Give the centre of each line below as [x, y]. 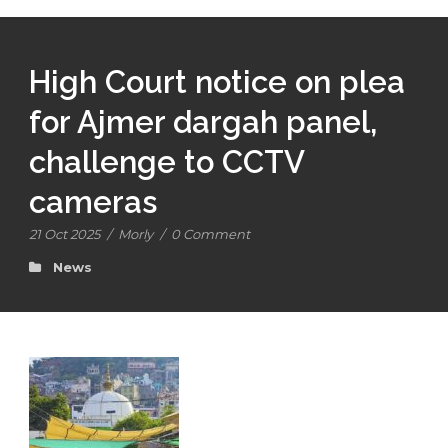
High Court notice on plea [217, 82]
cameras [93, 202]
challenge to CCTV [166, 162]
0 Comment [210, 234]
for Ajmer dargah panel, [203, 122]
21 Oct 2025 [64, 234]
